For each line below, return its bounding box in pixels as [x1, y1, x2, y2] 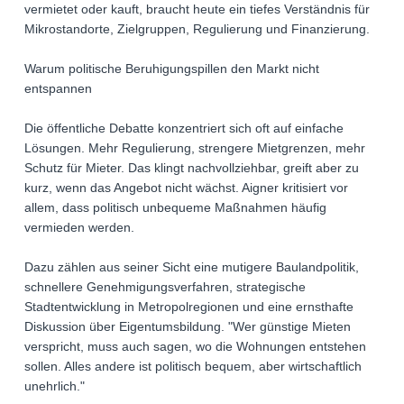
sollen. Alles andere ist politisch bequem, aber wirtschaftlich [24, 359, 362, 374]
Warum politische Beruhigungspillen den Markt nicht [24, 61, 319, 77]
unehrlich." [24, 379, 85, 394]
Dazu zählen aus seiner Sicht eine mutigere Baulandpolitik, [24, 260, 359, 275]
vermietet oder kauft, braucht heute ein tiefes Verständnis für [24, 2, 370, 17]
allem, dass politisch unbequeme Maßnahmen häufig [24, 200, 326, 216]
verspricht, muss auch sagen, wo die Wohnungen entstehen [24, 339, 366, 354]
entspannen [24, 81, 92, 96]
